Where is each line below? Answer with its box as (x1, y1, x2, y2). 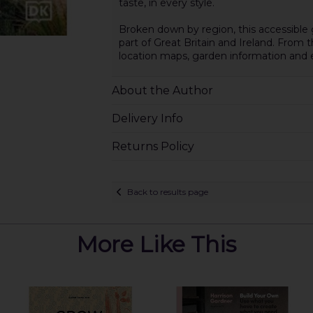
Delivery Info (111, 111, 183, 125)
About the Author (111, 83, 213, 97)
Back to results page (126, 187, 208, 198)
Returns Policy (111, 139, 194, 153)
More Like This (76, 230, 237, 258)
